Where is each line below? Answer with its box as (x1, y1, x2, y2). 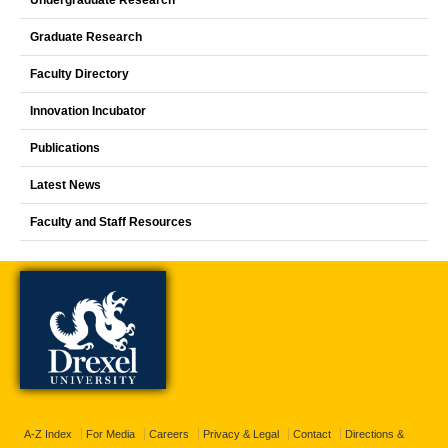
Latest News (30, 178, 101, 193)
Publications (30, 141, 100, 156)
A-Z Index (24, 428, 72, 441)
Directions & (345, 428, 404, 441)
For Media (86, 428, 135, 441)
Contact (293, 428, 331, 441)
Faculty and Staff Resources (30, 215, 192, 230)
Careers (149, 428, 189, 441)
